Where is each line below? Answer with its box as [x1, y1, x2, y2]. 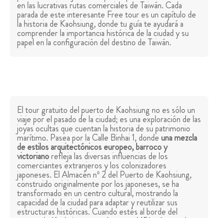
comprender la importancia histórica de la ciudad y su [17, 27, 189, 40]
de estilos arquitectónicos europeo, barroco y [17, 141, 167, 154]
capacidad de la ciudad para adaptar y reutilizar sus [17, 196, 178, 209]
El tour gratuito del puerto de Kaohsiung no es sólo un [17, 104, 195, 117]
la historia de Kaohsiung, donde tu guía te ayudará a [17, 18, 183, 31]
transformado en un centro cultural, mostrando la [17, 187, 178, 200]
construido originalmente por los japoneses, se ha [17, 178, 179, 191]
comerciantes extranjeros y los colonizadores [17, 159, 166, 172]
